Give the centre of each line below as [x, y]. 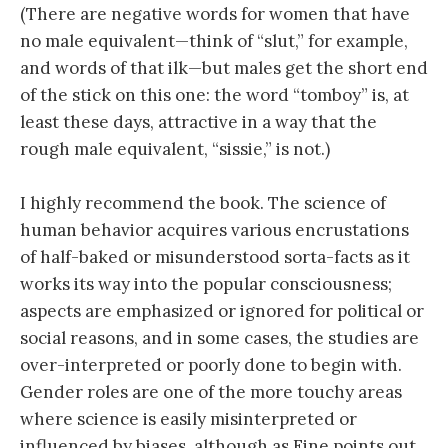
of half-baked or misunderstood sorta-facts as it [215, 256]
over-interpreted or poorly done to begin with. [211, 364]
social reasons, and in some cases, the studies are [219, 337]
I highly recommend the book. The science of [203, 202]
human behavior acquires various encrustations [214, 229]
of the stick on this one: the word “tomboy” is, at [214, 94]
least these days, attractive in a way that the [198, 121]
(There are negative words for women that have [215, 13]
